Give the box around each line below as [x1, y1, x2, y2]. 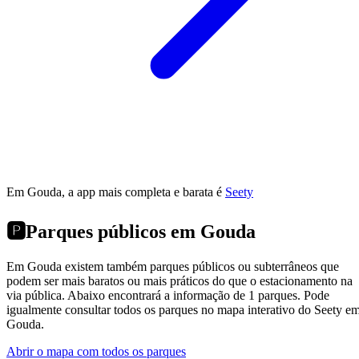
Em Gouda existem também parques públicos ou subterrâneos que [6, 260, 339, 274]
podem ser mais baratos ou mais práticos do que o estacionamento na [6, 274, 353, 288]
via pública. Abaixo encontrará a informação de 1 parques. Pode [6, 288, 329, 303]
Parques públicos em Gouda [26, 221, 256, 243]
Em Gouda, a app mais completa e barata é [6, 185, 222, 200]
